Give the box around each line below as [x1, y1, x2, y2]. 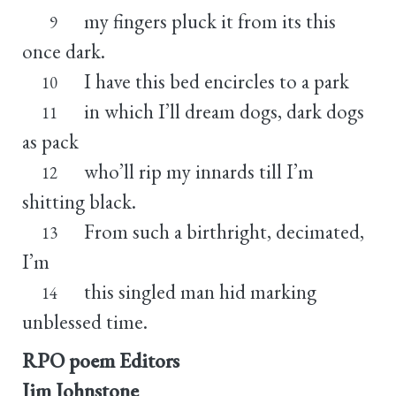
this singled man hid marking [83, 278, 316, 305]
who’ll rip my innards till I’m [83, 157, 314, 185]
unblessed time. [22, 308, 148, 335]
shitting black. [22, 187, 136, 215]
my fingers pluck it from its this [83, 7, 336, 34]
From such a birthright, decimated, [83, 217, 364, 245]
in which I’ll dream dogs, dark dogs [83, 97, 364, 125]
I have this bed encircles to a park [83, 67, 349, 95]
